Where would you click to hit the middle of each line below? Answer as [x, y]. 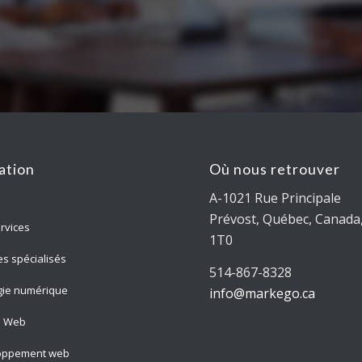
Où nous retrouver [275, 169]
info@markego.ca [263, 293]
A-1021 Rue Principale [276, 198]
